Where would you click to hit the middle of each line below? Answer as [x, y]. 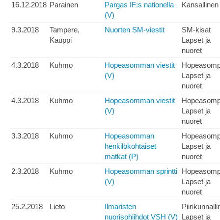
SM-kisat [196, 30]
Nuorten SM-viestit [135, 30]
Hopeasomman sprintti [141, 171]
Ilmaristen [120, 207]
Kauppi [61, 40]
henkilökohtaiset [130, 146]
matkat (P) [122, 157]
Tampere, [65, 30]
